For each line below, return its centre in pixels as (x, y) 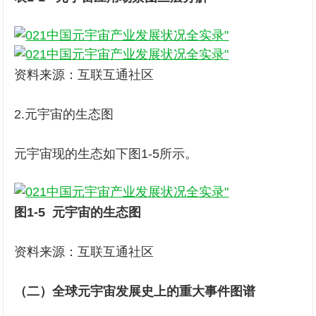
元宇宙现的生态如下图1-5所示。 (106, 154)
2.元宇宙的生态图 (64, 114)
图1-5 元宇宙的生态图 (78, 212)
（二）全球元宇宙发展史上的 (97, 291)
